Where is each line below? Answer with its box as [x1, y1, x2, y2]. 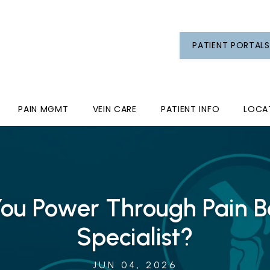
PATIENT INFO [160, 103, 220, 115]
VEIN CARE [92, 103, 137, 115]
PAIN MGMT [18, 103, 69, 115]
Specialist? [77, 222, 193, 251]
